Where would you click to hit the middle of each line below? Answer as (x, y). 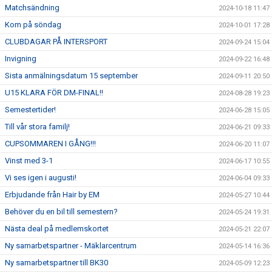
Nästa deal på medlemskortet (57, 229)
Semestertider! (30, 110)
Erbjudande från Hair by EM (52, 195)
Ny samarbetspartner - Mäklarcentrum (71, 246)
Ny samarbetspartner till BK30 (56, 263)
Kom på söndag (33, 25)
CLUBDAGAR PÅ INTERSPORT (56, 42)
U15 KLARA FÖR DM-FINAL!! (54, 93)
